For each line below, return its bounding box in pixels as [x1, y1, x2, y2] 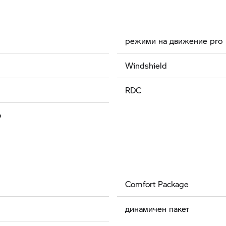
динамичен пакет [125, 203, 189, 215]
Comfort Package [125, 178, 189, 190]
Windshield [125, 60, 167, 72]
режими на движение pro [125, 35, 222, 47]
